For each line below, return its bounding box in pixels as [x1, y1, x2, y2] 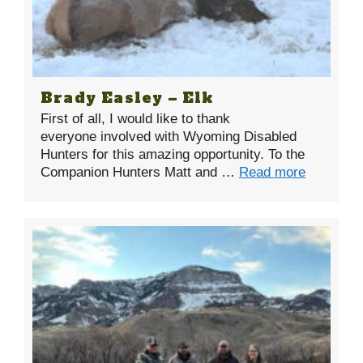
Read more [239, 164, 305, 180]
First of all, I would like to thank [41, 110, 230, 126]
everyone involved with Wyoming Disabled [41, 128, 297, 144]
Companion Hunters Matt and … [41, 164, 239, 180]
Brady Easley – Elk [41, 87, 214, 108]
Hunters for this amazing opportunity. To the [41, 146, 305, 162]
